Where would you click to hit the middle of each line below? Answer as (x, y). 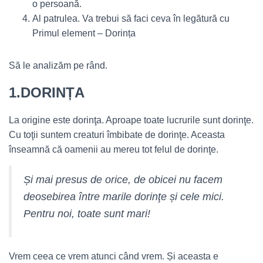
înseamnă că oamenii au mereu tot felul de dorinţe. (114, 149)
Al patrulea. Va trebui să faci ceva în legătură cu (131, 18)
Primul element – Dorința (84, 33)
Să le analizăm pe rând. (58, 65)
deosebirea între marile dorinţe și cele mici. (124, 197)
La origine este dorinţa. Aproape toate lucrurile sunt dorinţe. (131, 120)
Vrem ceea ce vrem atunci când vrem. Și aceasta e (114, 256)
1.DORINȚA (47, 92)
